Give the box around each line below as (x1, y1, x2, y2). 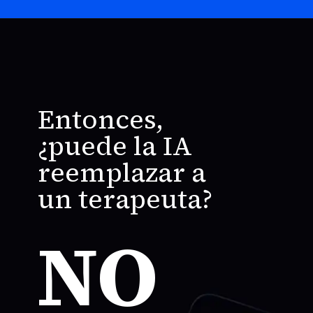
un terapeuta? (38, 180, 213, 217)
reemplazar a (38, 154, 207, 191)
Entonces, (38, 101, 164, 138)
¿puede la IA (38, 127, 193, 164)
